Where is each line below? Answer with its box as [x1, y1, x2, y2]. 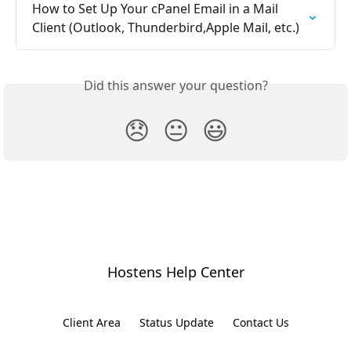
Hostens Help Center [107, 262, 244, 281]
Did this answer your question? [83, 76, 268, 94]
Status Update [139, 315, 214, 330]
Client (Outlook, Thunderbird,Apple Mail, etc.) [32, 18, 299, 36]
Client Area [62, 315, 121, 330]
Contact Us [232, 315, 289, 330]
